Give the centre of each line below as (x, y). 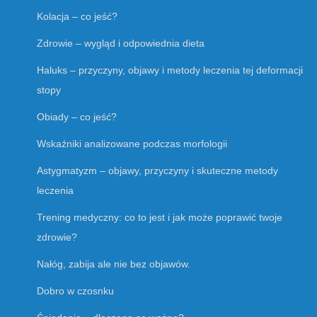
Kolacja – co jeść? (77, 16)
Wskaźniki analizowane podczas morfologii (132, 143)
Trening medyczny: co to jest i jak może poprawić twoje (160, 217)
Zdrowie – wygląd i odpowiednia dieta (121, 43)
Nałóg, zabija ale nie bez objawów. (114, 264)
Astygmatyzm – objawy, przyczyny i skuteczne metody (157, 170)
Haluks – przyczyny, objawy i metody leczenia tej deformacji (170, 70)
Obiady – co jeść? (77, 116)
